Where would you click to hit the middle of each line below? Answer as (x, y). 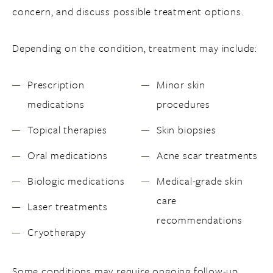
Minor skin (181, 84)
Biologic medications (76, 181)
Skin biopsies (186, 129)
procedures (183, 104)
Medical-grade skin (200, 181)
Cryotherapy (57, 232)
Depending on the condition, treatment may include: (135, 48)
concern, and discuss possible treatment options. (128, 11)
